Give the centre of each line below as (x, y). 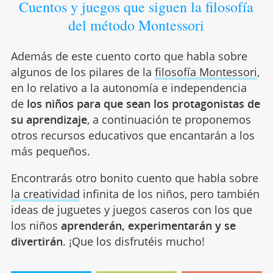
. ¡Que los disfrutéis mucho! (133, 242)
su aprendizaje (49, 120)
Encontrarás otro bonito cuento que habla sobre (134, 178)
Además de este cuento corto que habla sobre (129, 56)
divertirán (37, 242)
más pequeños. (50, 151)
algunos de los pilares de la (83, 72)
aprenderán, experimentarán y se (148, 226)
